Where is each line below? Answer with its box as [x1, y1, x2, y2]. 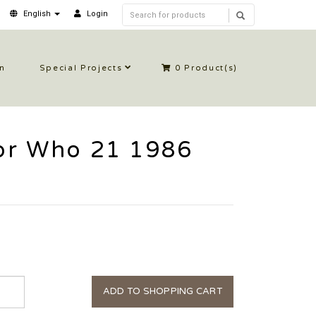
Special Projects [39, 63, 123, 73]
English [23, 9, 51, 18]
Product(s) [181, 63, 238, 73]
